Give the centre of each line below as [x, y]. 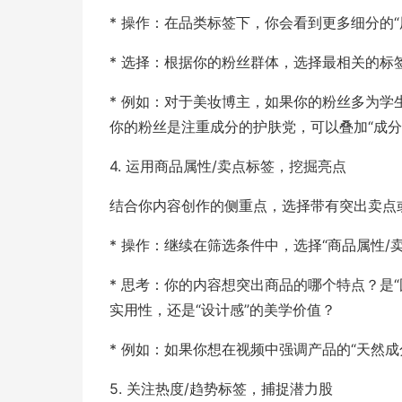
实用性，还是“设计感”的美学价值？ [223, 310]
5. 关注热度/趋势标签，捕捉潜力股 [221, 389]
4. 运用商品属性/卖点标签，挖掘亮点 [228, 166]
